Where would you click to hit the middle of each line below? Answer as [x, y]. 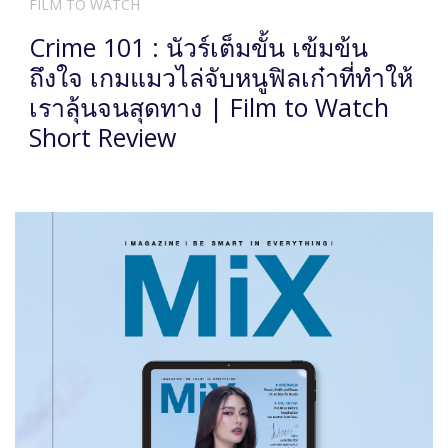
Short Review [102, 137]
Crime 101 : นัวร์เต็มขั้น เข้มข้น [198, 47]
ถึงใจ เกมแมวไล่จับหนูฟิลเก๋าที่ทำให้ [221, 77]
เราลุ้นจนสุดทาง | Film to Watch [209, 107]
